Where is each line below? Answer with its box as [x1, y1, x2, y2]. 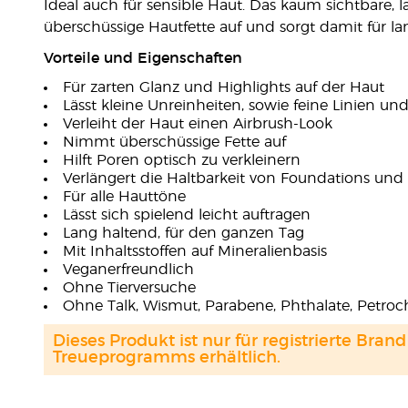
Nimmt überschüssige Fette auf [62, 135, 286, 149]
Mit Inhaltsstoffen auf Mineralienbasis [62, 244, 327, 259]
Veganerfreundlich [62, 262, 194, 277]
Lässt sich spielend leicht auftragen [62, 208, 311, 222]
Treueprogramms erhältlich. [52, 350, 280, 366]
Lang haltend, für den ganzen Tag [62, 226, 304, 240]
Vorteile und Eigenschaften [43, 51, 242, 66]
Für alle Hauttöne [62, 189, 186, 204]
